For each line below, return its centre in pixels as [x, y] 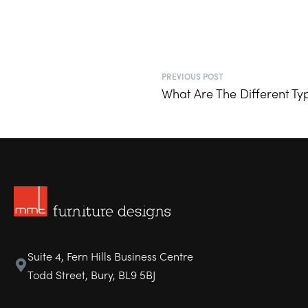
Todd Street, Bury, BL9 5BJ [91, 275]
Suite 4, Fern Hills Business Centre [110, 256]
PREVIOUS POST [193, 76]
